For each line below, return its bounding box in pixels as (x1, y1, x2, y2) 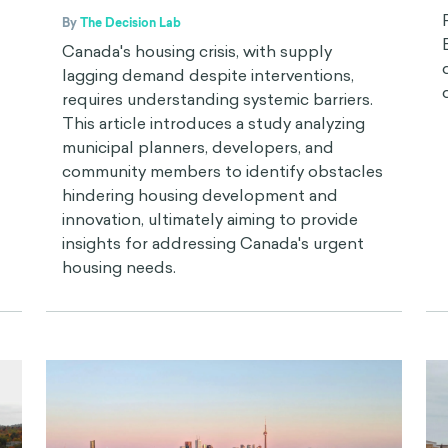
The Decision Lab (80, 13, 181, 32)
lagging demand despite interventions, (62, 63, 354, 86)
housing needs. (62, 255, 176, 278)
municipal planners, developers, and (62, 135, 334, 158)
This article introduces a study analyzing (62, 111, 365, 134)
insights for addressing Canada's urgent (62, 231, 364, 254)
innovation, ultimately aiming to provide (62, 207, 358, 230)
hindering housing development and (62, 183, 338, 206)
